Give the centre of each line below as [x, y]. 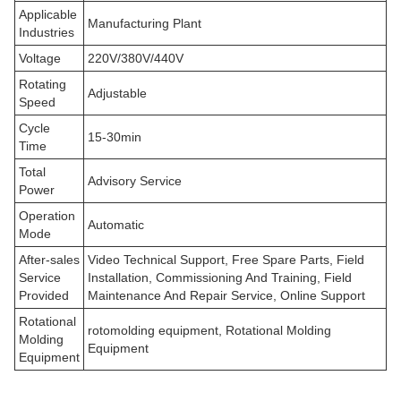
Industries [47, 32]
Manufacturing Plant [145, 23]
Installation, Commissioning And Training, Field [220, 277]
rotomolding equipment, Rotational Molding [209, 330]
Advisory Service [135, 180]
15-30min [115, 137]
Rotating [43, 84]
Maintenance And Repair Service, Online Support [226, 295]
